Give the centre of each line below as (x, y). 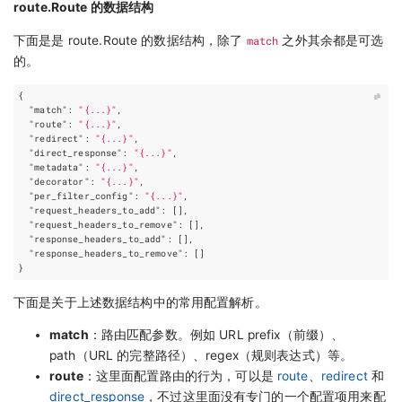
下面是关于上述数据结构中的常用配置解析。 (140, 302)
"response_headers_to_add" (98, 239)
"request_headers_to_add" (95, 210)
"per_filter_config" (81, 196)
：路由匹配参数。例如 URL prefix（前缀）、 (216, 335)
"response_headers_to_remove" (106, 253)
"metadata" (57, 167)
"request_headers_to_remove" (103, 224)
